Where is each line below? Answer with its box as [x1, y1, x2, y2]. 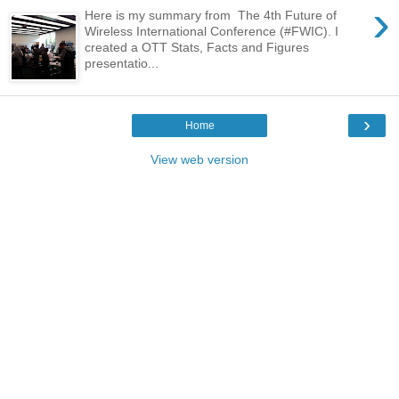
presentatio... [85, 56, 159, 71]
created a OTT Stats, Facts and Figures [85, 40, 310, 55]
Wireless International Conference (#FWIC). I [85, 24, 339, 39]
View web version [151, 152, 248, 167]
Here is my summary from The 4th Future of [85, 8, 338, 23]
